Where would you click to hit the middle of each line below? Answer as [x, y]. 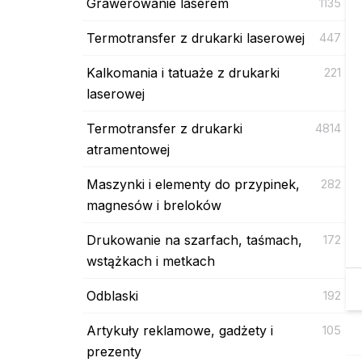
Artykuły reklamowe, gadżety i [180, 330]
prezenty [114, 351]
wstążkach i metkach [151, 261]
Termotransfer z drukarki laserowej [196, 38]
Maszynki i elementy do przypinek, [193, 184]
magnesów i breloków [154, 205]
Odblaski [112, 295]
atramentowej [128, 149]
